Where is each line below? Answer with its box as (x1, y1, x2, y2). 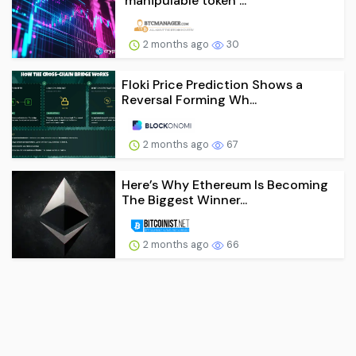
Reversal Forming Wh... (122, 91, 257, 109)
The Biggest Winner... (122, 192, 247, 209)
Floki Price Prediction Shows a (122, 76, 303, 94)
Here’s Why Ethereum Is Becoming (122, 176, 328, 194)
